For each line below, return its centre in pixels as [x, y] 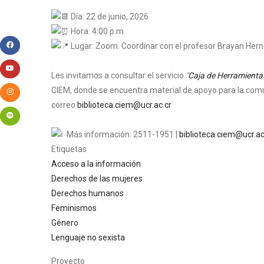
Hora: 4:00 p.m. [97, 31]
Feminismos [74, 208]
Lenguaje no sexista [88, 237]
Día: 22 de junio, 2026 [109, 16]
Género [65, 222]
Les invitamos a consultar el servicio [118, 75]
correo [64, 105]
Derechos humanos [88, 193]
